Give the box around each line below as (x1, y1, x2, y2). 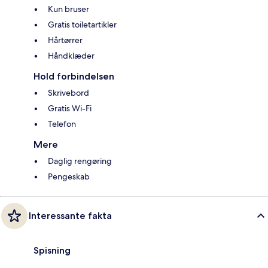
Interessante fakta (29, 209, 112, 221)
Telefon (48, 118, 76, 129)
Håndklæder (48, 50, 95, 61)
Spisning (33, 244, 71, 256)
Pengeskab (48, 170, 90, 182)
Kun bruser (48, 3, 89, 14)
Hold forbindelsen (33, 70, 114, 82)
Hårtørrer (48, 34, 83, 45)
